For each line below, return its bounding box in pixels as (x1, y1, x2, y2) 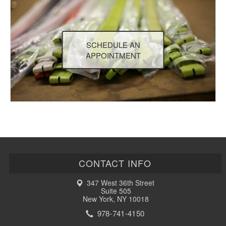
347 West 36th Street (84, 178, 154, 188)
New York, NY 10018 (83, 194, 149, 204)
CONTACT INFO (79, 156, 152, 169)
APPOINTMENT (85, 50, 141, 61)
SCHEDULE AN (86, 39, 140, 50)
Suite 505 (100, 186, 131, 196)
